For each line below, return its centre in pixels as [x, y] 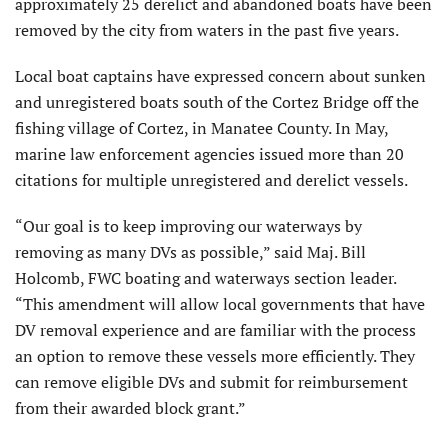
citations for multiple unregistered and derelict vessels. [211, 180]
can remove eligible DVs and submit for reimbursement [211, 382]
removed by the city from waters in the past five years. [207, 30]
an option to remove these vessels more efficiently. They [215, 356]
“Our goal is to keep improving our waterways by [188, 226]
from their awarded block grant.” [130, 408]
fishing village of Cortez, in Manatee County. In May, [201, 128]
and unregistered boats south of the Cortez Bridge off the [217, 102]
